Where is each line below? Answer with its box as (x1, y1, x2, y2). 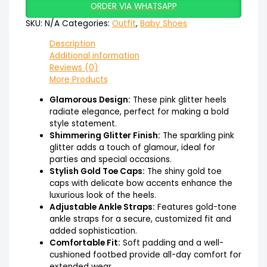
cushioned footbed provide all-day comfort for (49, 249, 241, 260)
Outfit (111, 18, 136, 30)
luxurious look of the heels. (49, 189, 156, 201)
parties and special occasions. (49, 153, 172, 165)
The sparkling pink (160, 129, 234, 141)
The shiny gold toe (144, 165, 222, 177)
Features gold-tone (154, 201, 237, 213)
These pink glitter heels (130, 94, 226, 105)
